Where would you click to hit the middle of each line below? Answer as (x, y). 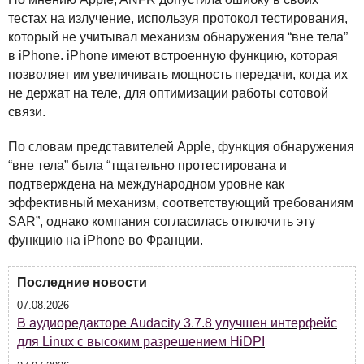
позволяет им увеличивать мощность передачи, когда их (178, 74)
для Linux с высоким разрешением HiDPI (141, 341)
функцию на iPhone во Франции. (106, 240)
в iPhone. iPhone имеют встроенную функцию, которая (173, 55)
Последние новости (82, 282)
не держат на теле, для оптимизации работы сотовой (168, 93)
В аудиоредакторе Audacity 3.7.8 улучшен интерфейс (177, 323)
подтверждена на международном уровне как (146, 184)
